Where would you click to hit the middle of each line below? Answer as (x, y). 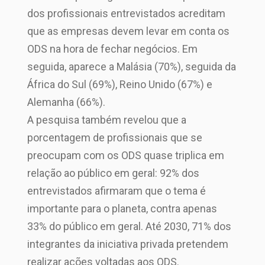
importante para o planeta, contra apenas (122, 209)
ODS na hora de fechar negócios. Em (113, 49)
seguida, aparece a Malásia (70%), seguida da (132, 67)
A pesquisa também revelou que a (107, 120)
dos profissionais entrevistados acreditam (127, 13)
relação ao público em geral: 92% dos (114, 173)
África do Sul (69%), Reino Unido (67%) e (120, 84)
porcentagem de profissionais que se (115, 138)
